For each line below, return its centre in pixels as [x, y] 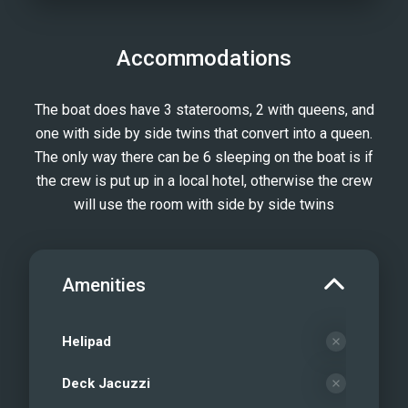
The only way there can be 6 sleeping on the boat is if [204, 157]
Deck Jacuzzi [106, 383]
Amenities [104, 285]
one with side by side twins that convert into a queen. [204, 133]
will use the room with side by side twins [204, 204]
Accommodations [204, 58]
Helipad [87, 341]
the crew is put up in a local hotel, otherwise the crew [204, 180]
